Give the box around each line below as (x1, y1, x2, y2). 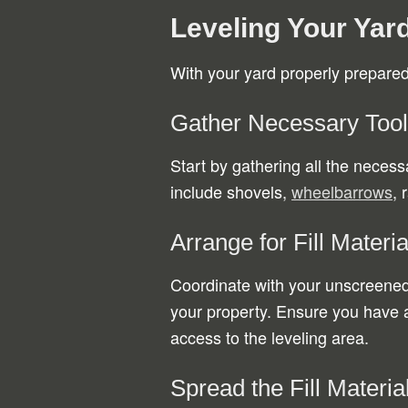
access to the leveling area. (170, 325, 369, 349)
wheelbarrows (291, 179, 393, 203)
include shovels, (170, 179, 291, 203)
